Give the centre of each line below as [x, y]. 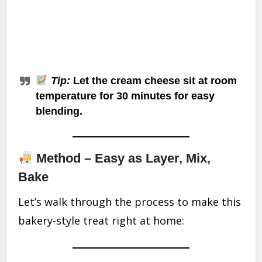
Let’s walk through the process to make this [130, 202]
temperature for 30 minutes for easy [125, 96]
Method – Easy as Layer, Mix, [122, 158]
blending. [59, 111]
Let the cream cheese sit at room [153, 81]
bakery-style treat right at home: [101, 221]
